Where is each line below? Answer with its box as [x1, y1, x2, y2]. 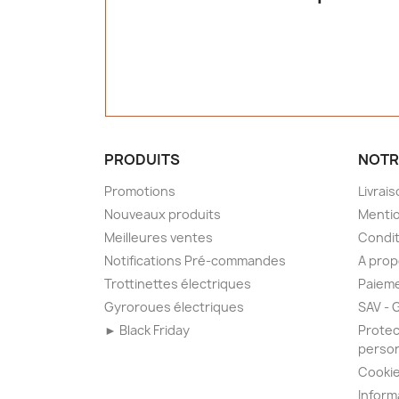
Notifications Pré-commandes [104, 252, 286, 270]
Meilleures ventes [104, 229, 213, 247]
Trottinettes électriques [104, 275, 251, 293]
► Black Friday [104, 322, 190, 339]
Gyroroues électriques [104, 298, 244, 316]
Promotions [104, 183, 175, 200]
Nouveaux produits [104, 206, 221, 224]
